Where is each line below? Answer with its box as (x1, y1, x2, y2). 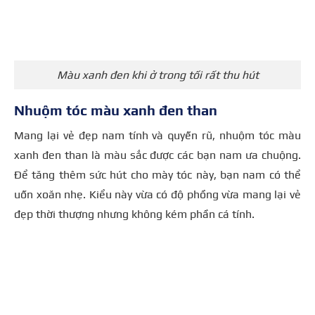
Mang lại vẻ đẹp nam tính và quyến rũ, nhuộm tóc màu (14, 129, 301, 143)
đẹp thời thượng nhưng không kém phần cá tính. (14, 207, 255, 221)
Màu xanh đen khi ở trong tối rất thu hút (56, 68, 259, 82)
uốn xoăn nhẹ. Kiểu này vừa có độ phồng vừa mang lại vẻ (14, 188, 301, 202)
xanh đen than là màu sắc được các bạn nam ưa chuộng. (14, 148, 301, 162)
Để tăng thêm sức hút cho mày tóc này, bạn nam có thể (14, 168, 301, 182)
